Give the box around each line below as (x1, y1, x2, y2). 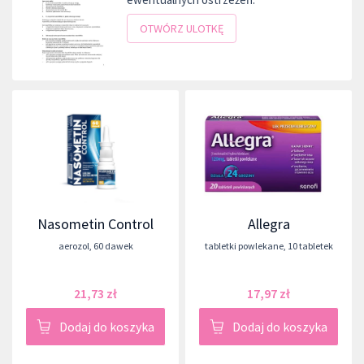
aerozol (58, 239, 89, 252)
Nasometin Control (37, 214, 154, 233)
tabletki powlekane (204, 239, 284, 252)
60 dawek (93, 239, 133, 252)
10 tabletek (287, 239, 333, 252)
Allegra (247, 214, 290, 233)
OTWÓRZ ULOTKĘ (140, 20, 223, 36)
